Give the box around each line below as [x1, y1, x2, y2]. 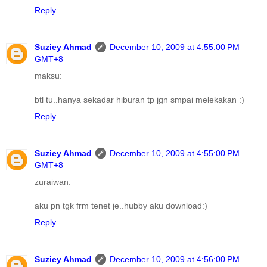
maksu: [35, 71, 62, 81]
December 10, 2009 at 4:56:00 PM [110, 254, 240, 265]
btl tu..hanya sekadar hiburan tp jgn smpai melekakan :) [35, 95, 244, 105]
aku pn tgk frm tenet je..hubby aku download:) [35, 201, 207, 211]
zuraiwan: [35, 177, 71, 187]
